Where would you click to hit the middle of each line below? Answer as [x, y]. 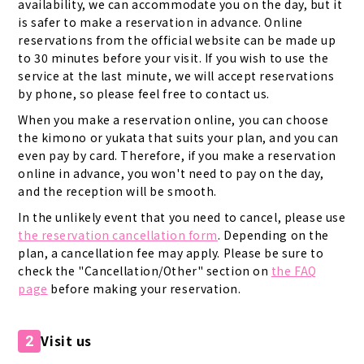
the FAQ [294, 270]
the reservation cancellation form [118, 234]
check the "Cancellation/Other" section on [145, 270]
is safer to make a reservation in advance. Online [160, 22]
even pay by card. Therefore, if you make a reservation [177, 155]
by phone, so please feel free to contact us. [144, 93]
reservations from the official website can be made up [177, 39]
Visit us [66, 341]
